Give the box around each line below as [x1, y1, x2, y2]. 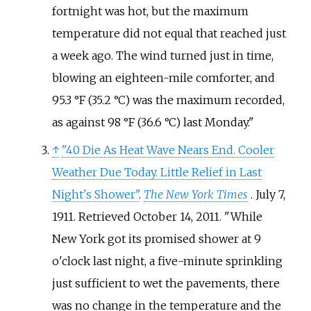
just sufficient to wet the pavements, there [51, 276, 280, 290]
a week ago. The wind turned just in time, [51, 48, 274, 62]
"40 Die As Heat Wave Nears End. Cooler [61, 142, 274, 157]
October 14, [133, 209, 193, 224]
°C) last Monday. [164, 115, 249, 129]
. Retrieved [73, 209, 133, 224]
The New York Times [143, 187, 248, 201]
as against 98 [51, 115, 121, 129]
